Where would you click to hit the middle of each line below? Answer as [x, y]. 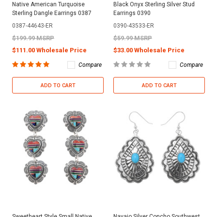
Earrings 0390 [132, 13]
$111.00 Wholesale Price [49, 50]
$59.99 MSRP [133, 38]
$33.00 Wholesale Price [149, 50]
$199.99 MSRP [33, 38]
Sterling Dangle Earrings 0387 [52, 13]
